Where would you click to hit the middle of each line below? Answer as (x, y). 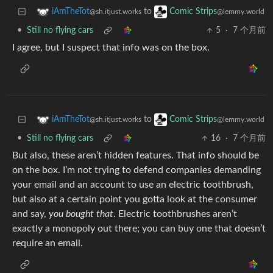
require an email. (48, 243)
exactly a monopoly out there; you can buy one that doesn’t (139, 229)
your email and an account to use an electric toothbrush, (133, 185)
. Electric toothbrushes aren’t (175, 214)
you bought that (81, 214)
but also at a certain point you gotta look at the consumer (135, 200)
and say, (30, 214)
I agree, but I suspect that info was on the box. (111, 48)
